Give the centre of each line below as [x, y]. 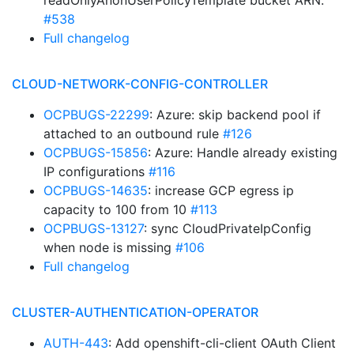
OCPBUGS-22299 [96, 115]
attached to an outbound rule [133, 134]
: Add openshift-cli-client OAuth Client [222, 343]
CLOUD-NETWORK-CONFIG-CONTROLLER [140, 84]
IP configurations [96, 171]
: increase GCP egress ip [221, 190]
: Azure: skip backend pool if [235, 115]
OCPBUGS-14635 [96, 190]
